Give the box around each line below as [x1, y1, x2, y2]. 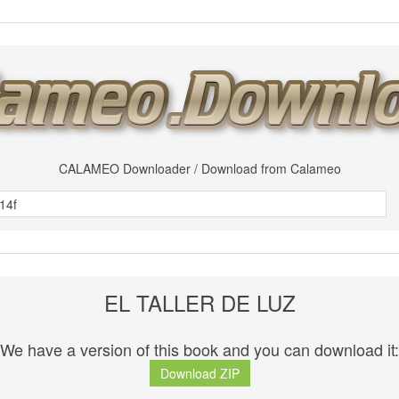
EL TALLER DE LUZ [103, 287, 296, 318]
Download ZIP [159, 364, 240, 383]
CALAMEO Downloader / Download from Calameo [58, 159, 341, 177]
